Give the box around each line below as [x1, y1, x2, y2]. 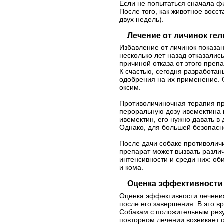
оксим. [119, 83, 141, 92]
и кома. [119, 163, 143, 172]
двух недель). [119, 15, 164, 23]
